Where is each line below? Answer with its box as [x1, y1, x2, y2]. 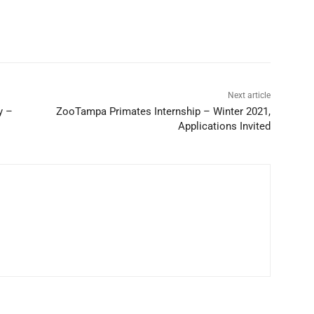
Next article [227, 90, 271, 101]
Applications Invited [177, 120, 271, 133]
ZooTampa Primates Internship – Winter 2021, [55, 105, 271, 118]
